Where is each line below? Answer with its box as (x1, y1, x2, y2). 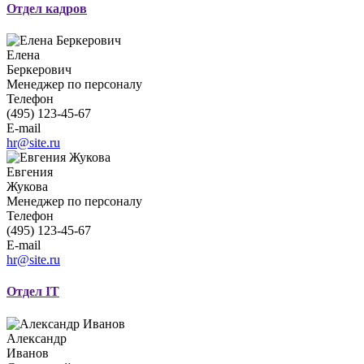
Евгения (6, 165, 56, 180)
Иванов (6, 345, 49, 360)
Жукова (6, 180, 48, 194)
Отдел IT (6, 284, 59, 299)
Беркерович (6, 63, 71, 77)
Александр (6, 331, 70, 345)
